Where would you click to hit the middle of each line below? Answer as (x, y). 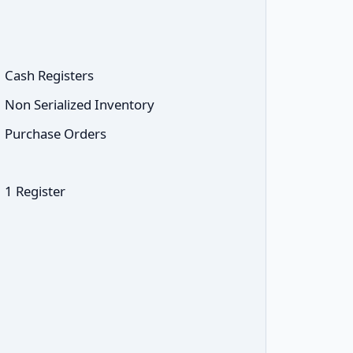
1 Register (35, 191)
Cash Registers (49, 75)
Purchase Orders (56, 134)
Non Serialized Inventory (80, 104)
